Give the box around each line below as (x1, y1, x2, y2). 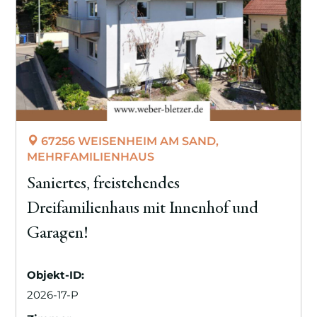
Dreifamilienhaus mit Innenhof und (27, 200, 259, 219)
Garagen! (27, 225, 89, 243)
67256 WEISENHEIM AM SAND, (38, 134, 219, 149)
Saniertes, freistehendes (27, 175, 180, 194)
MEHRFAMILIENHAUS (27, 150, 155, 164)
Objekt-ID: (27, 267, 85, 282)
